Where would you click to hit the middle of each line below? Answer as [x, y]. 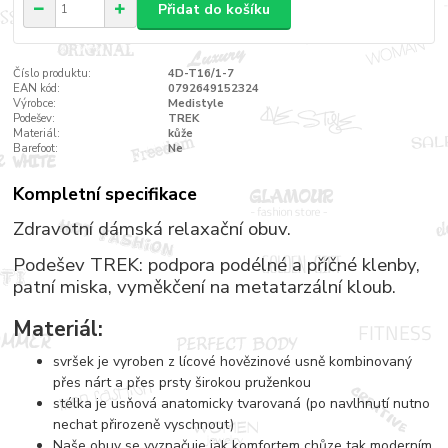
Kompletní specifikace [105, 193]
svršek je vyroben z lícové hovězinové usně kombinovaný [233, 361]
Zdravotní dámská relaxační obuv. [152, 228]
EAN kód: [37, 89]
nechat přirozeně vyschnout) [144, 424]
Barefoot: [36, 149]
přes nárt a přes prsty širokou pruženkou [182, 382]
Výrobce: [35, 104]
